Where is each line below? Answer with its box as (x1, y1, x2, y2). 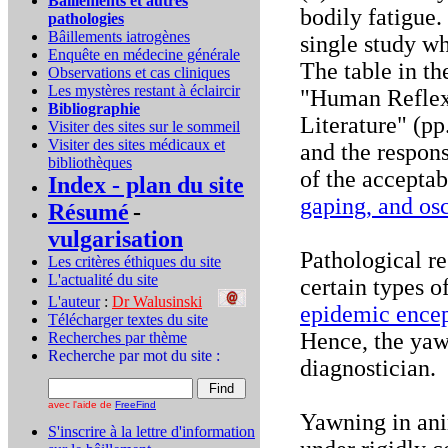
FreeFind (115, 399, 156, 410)
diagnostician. (300, 355, 436, 381)
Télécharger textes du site (48, 311, 208, 328)
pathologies (48, 10, 124, 27)
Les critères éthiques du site (48, 253, 221, 270)
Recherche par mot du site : (48, 347, 220, 364)
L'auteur (48, 293, 100, 310)
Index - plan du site (48, 172, 244, 198)
